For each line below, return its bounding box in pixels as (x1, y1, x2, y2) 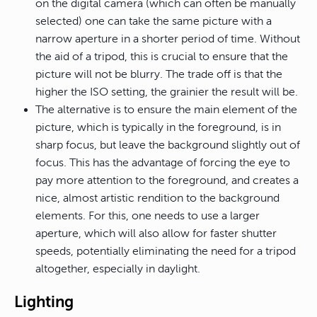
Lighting (14, 293, 74, 311)
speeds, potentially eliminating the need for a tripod (35, 245, 296, 258)
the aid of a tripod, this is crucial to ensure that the (35, 50, 288, 64)
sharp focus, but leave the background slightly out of (35, 139, 300, 152)
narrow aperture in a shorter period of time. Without (35, 33, 300, 46)
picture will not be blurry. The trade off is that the (35, 68, 282, 81)
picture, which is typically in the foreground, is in (35, 121, 281, 134)
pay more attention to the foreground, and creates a (35, 174, 299, 188)
